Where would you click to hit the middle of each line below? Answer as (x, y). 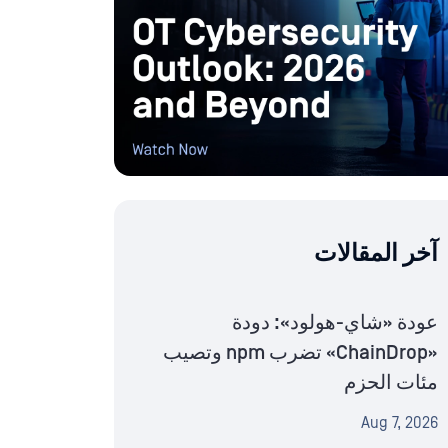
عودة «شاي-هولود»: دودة (335, 323)
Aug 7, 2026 (399, 423)
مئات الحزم (391, 383)
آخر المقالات (376, 254)
